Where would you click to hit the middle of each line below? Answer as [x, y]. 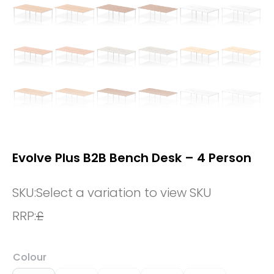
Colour [30, 257]
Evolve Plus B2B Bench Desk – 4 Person [132, 157]
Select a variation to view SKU [124, 192]
